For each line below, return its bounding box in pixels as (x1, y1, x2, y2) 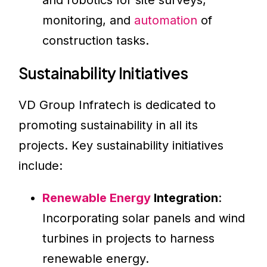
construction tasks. (42, 33, 150, 48)
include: (18, 159, 63, 173)
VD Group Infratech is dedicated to (18, 98, 216, 113)
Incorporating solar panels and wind (42, 211, 246, 226)
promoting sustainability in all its (18, 118, 198, 133)
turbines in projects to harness (42, 231, 215, 246)
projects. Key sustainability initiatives (18, 138, 224, 153)
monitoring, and (42, 13, 135, 28)
